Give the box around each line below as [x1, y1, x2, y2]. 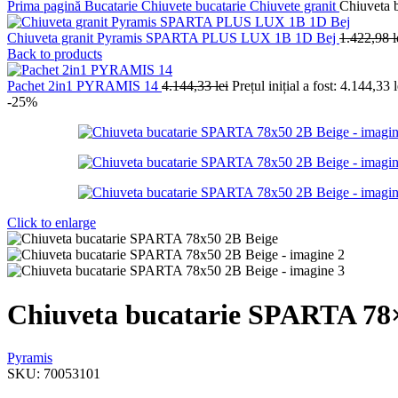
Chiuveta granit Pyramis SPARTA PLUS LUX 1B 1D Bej [7, 30, 339, 46]
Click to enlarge [7, 215, 96, 231]
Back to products [7, 46, 102, 62]
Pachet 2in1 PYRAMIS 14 [7, 78, 162, 94]
